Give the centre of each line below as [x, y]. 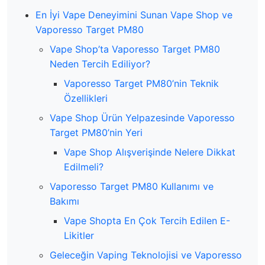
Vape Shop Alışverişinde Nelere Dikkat [150, 152]
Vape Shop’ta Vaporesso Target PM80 [135, 49]
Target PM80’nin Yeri [96, 132]
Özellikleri [86, 98]
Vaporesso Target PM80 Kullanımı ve [132, 186]
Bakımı [64, 201]
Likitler [79, 235]
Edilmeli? [84, 167]
